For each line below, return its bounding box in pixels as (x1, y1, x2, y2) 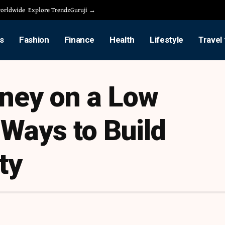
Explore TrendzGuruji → (28, 5, 95, 15)
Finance (64, 35, 95, 45)
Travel (198, 35, 222, 45)
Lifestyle (150, 35, 184, 45)
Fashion (19, 35, 49, 45)
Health (109, 35, 135, 45)
